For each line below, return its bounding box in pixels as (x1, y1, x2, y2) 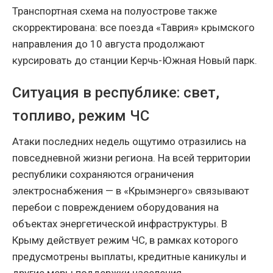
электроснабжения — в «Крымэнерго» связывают (12, 184, 249, 197)
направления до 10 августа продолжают (12, 37, 205, 50)
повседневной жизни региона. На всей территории (12, 151, 250, 164)
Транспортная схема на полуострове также (12, 4, 217, 17)
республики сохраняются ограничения (12, 168, 194, 180)
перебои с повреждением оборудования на (12, 200, 219, 213)
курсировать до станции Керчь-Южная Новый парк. (12, 54, 257, 66)
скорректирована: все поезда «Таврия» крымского (12, 21, 255, 34)
